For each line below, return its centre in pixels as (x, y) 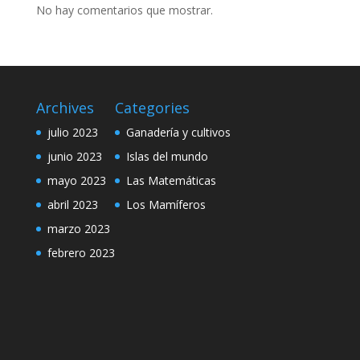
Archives (65, 108)
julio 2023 (72, 132)
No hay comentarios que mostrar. (124, 10)
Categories (152, 108)
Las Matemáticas (171, 180)
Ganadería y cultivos (178, 132)
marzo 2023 (78, 229)
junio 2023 (74, 156)
